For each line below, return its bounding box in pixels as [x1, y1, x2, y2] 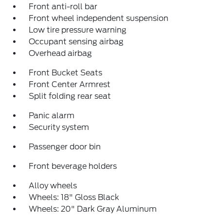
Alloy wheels [29, 181, 77, 190]
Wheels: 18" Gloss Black [29, 193, 120, 202]
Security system [29, 123, 90, 132]
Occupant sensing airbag [29, 37, 124, 46]
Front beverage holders [29, 162, 117, 171]
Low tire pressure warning [29, 25, 127, 35]
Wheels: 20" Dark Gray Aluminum [29, 204, 157, 214]
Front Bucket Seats [29, 68, 103, 77]
